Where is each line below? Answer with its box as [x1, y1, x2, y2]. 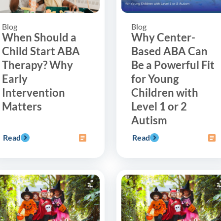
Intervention [2, 85, 65, 99]
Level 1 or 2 [131, 99, 187, 113]
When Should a [2, 30, 76, 44]
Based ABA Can [131, 44, 208, 58]
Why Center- [131, 30, 195, 44]
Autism [131, 113, 167, 127]
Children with [131, 85, 198, 99]
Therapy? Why [2, 58, 73, 72]
